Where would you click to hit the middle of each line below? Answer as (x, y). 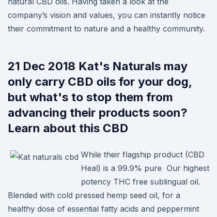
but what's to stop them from (90, 97)
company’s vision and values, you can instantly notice (107, 15)
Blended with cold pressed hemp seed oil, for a (94, 195)
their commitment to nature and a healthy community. (106, 29)
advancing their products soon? (98, 113)
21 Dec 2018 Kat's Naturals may (98, 66)
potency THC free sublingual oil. (140, 182)
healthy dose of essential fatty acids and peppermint (103, 209)
